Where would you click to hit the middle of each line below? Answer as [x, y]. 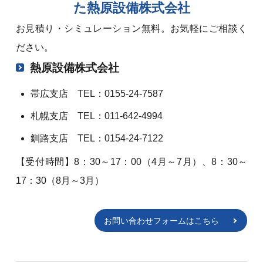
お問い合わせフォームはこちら [162, 221]
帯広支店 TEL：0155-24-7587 [97, 94]
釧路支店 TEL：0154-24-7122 [97, 139]
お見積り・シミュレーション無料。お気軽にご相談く [131, 29]
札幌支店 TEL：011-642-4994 [96, 116]
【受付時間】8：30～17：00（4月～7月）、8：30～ [131, 162]
